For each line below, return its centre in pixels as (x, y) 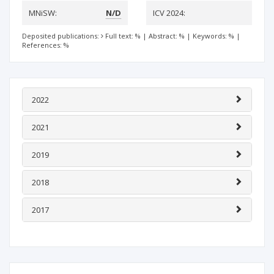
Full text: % (123, 36)
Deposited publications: (61, 36)
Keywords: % (213, 36)
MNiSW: (43, 13)
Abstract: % (167, 36)
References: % (46, 45)
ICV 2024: (169, 13)
